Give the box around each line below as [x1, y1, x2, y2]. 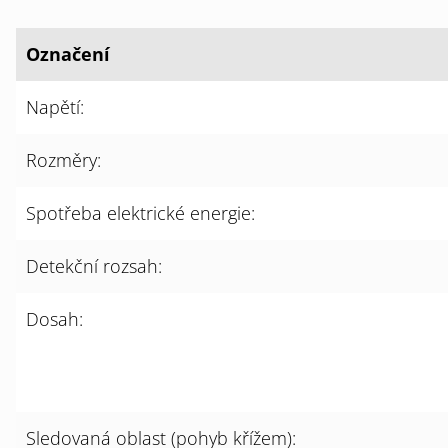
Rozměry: [26, 148, 101, 172]
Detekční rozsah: [26, 254, 162, 278]
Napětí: [26, 95, 84, 119]
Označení [26, 42, 110, 66]
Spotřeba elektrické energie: [26, 201, 255, 225]
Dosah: [26, 307, 83, 331]
